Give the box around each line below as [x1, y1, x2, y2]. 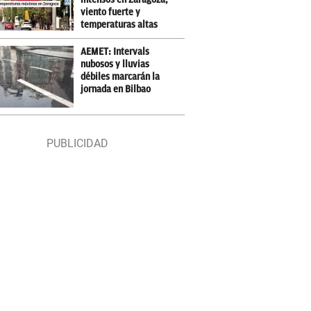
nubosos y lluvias [81, 59, 150, 69]
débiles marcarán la [81, 72, 160, 82]
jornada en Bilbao [81, 84, 151, 94]
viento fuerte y [81, 7, 141, 17]
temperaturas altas [81, 19, 158, 30]
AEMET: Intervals [81, 47, 150, 57]
